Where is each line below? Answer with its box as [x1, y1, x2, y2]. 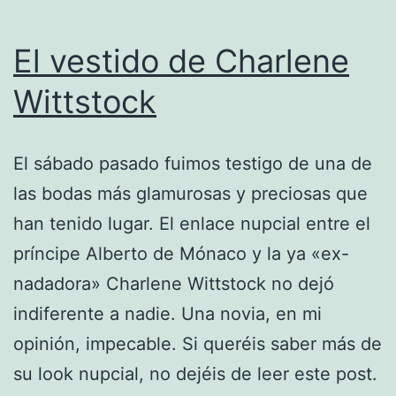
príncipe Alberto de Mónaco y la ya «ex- [13, 242, 349, 264]
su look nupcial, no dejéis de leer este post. [13, 362, 377, 385]
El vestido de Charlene [13, 41, 349, 80]
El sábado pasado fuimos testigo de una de [13, 152, 372, 174]
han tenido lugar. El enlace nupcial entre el [13, 212, 370, 234]
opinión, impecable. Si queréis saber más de [13, 332, 382, 354]
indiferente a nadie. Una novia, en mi [13, 302, 322, 324]
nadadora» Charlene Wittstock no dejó [13, 272, 334, 294]
